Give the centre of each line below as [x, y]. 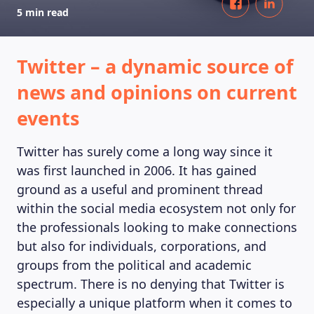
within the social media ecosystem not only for [156, 208]
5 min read [43, 12]
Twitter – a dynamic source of [155, 66]
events [48, 118]
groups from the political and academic [134, 265]
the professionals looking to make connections [157, 227]
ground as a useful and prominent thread [140, 189]
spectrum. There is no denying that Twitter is [151, 284]
